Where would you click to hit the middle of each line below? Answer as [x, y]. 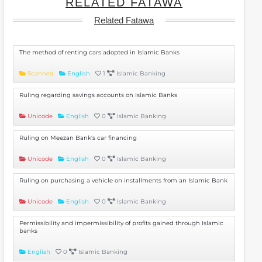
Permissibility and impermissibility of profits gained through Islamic [121, 223]
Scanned [42, 73]
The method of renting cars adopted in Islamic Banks [99, 52]
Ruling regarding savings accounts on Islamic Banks [98, 95]
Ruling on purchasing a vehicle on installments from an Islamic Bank [123, 180]
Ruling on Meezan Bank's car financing [78, 138]
